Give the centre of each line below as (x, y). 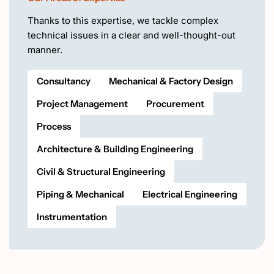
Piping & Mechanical (80, 194)
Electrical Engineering (190, 194)
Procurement (175, 104)
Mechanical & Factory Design (171, 81)
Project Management (82, 104)
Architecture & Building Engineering (115, 149)
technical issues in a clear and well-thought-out (131, 35)
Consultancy (64, 81)
